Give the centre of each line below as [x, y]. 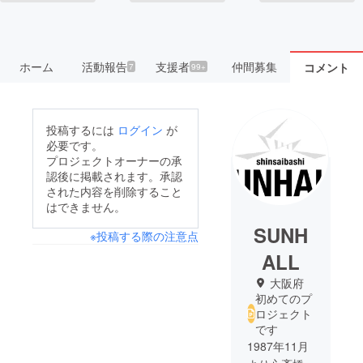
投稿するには [82, 129]
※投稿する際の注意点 [144, 235]
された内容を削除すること [114, 191]
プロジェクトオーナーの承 [114, 160]
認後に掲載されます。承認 [114, 175]
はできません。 [86, 206]
